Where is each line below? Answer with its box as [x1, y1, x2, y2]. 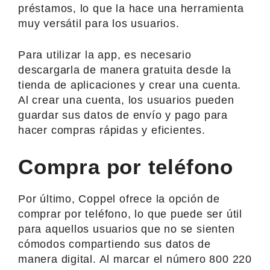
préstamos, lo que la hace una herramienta [18, 2, 244, 14]
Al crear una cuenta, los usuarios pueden [18, 93, 234, 106]
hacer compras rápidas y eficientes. [18, 124, 206, 136]
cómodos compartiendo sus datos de [18, 237, 212, 250]
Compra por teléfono [18, 154, 234, 178]
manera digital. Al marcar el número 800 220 [18, 253, 252, 265]
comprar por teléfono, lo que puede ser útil [18, 207, 242, 220]
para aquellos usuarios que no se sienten [18, 222, 235, 235]
